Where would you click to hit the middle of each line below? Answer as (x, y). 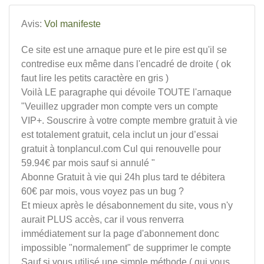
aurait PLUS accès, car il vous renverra (103, 220)
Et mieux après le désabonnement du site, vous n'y (127, 205)
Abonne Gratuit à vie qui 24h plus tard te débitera (123, 177)
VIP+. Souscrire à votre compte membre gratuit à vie (129, 121)
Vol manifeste (72, 24)
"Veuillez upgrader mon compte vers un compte (120, 106)
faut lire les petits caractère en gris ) (95, 78)
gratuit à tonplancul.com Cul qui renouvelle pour (121, 149)
